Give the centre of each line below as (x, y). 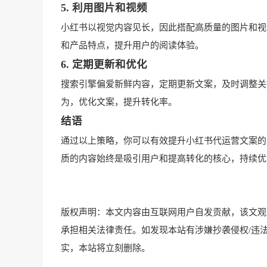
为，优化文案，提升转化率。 (119, 102)
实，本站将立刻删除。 (105, 248)
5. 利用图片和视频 (104, 8)
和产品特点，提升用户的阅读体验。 (132, 46)
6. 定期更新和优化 (104, 65)
